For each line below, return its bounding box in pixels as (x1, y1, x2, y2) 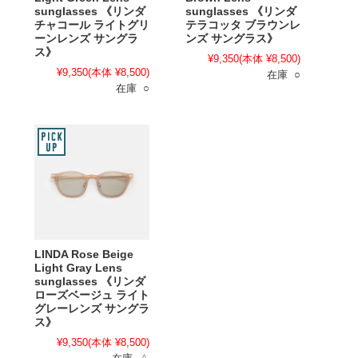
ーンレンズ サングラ (34, 33, 138, 45)
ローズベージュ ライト (34, 289, 149, 301)
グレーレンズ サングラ (34, 303, 149, 315)
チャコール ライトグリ (34, 19, 149, 31)
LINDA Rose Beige (34, 249, 133, 261)
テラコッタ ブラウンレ (185, 19, 300, 31)
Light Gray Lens (34, 262, 122, 274)
